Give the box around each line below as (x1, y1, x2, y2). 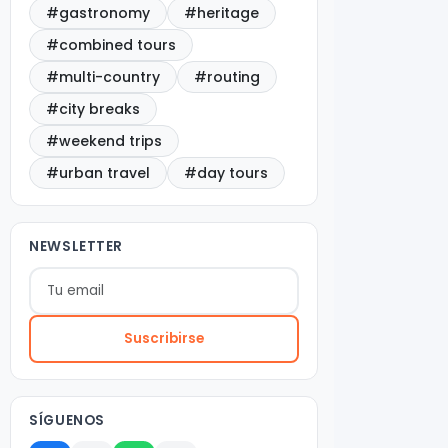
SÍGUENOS (29, 411, 105, 431)
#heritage (184, 3, 260, 24)
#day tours (184, 163, 269, 184)
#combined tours (46, 35, 177, 56)
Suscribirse (124, 329, 204, 349)
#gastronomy (46, 3, 151, 24)
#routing (194, 67, 261, 88)
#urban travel (46, 163, 151, 184)
